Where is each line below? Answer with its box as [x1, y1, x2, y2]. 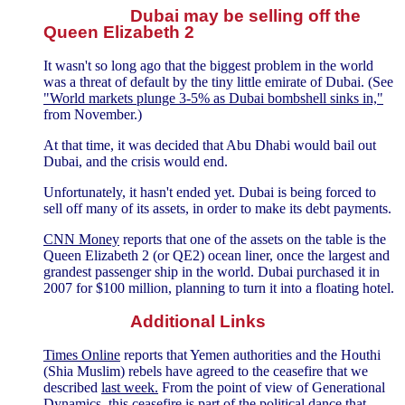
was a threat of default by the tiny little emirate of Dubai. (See [43, 74, 393, 90]
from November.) [43, 107, 142, 123]
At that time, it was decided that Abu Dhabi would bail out [43, 137, 376, 154]
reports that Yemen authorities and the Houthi [120, 346, 381, 363]
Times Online [43, 346, 120, 363]
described [43, 379, 101, 395]
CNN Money [43, 231, 119, 248]
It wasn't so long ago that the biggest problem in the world [43, 58, 373, 74]
